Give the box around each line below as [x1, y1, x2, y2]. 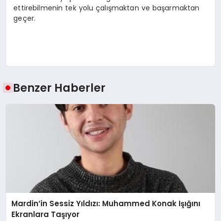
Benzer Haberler [13, 79, 106, 96]
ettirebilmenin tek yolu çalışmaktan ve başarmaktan [13, 3, 200, 13]
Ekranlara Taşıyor [11, 209, 80, 220]
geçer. [13, 13, 36, 24]
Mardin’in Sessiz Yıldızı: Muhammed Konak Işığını [11, 198, 201, 209]
